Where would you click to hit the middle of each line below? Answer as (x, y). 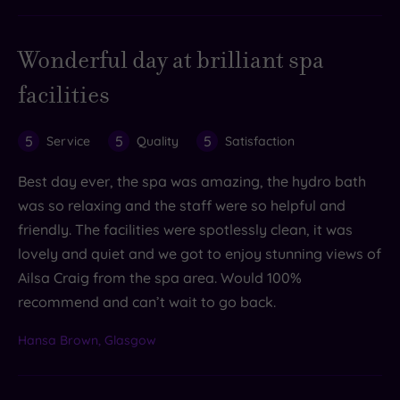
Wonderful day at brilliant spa (28, 59)
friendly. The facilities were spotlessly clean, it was (185, 229)
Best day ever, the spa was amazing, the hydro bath (192, 181)
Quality (158, 141)
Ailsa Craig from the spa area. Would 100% (160, 277)
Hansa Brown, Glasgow (87, 340)
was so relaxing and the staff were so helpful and (182, 205)
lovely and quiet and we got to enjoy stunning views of (200, 253)
